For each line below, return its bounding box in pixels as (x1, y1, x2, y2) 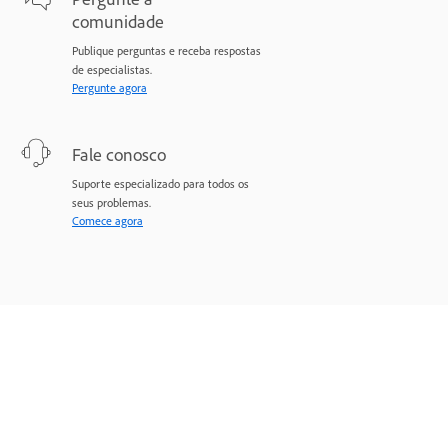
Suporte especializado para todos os (72, 176, 249, 192)
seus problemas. (72, 195, 151, 211)
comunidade (72, 10, 164, 33)
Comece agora (72, 213, 143, 229)
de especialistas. (72, 62, 152, 78)
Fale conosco (72, 143, 166, 166)
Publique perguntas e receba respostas (72, 43, 261, 59)
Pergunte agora (72, 80, 147, 96)
